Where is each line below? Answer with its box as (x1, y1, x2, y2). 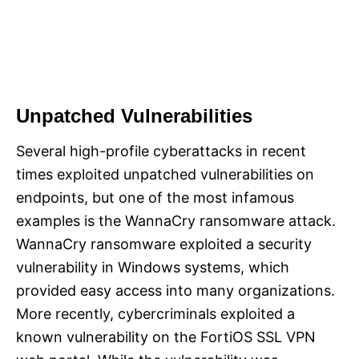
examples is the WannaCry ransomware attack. (16, 212, 336, 230)
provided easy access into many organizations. (16, 282, 335, 300)
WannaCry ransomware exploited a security (16, 236, 312, 253)
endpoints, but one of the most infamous (16, 189, 294, 207)
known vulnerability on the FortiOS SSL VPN (16, 329, 316, 346)
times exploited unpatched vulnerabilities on (16, 166, 314, 184)
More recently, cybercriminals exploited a (16, 305, 295, 323)
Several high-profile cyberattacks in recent (16, 143, 306, 160)
